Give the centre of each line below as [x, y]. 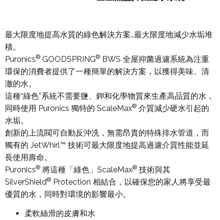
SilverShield [26, 182]
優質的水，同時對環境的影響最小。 [68, 194]
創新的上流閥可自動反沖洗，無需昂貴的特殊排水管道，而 [107, 133]
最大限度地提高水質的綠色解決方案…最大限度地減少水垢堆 [109, 34]
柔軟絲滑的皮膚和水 [60, 214]
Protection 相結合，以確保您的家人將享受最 [131, 182]
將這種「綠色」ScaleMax [86, 169]
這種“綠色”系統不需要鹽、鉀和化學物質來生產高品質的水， [110, 96]
